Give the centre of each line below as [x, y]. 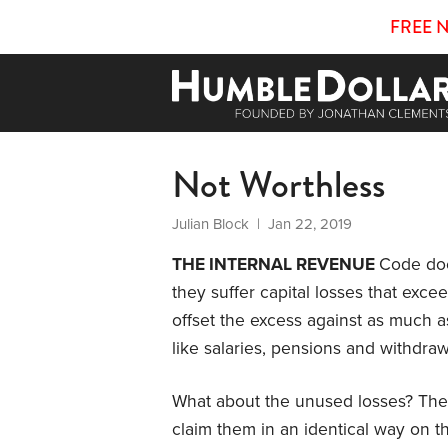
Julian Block [210, 223]
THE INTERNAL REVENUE [275, 264]
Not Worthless [278, 184]
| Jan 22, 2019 [300, 223]
